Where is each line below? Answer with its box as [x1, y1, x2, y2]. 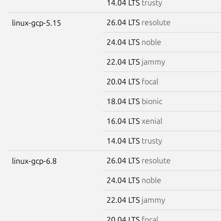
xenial [142, 116, 162, 125]
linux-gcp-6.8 [12, 156, 57, 165]
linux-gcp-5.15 [12, 18, 61, 27]
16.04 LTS [107, 116, 142, 125]
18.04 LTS [107, 96, 142, 106]
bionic [142, 96, 162, 106]
